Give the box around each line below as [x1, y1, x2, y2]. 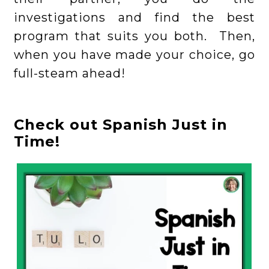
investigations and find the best [14, 10, 255, 25]
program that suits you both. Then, [14, 29, 255, 44]
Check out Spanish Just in [14, 116, 228, 134]
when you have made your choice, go [14, 47, 255, 62]
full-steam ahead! [14, 66, 133, 81]
